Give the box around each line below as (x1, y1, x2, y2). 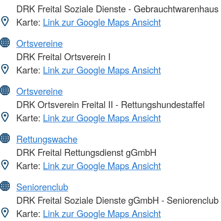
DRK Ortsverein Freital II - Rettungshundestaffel (14, 97, 205, 110)
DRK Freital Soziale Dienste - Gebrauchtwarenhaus (14, 1, 219, 15)
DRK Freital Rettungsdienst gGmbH (14, 145, 156, 158)
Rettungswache (16, 132, 77, 145)
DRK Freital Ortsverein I (14, 49, 110, 63)
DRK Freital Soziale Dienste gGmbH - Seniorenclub (14, 193, 219, 206)
